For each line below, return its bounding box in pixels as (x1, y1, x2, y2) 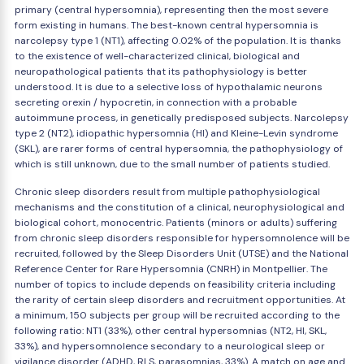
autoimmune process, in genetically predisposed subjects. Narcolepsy (15, 111, 349, 124)
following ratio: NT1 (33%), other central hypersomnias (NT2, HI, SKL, (15, 324, 327, 337)
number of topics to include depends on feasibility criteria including (15, 278, 336, 291)
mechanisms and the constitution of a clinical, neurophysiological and (15, 201, 344, 214)
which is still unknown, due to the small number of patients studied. (15, 158, 330, 171)
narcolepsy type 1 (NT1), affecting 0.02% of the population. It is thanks (15, 34, 341, 47)
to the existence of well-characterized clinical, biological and (15, 50, 300, 63)
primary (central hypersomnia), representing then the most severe (15, 3, 328, 16)
